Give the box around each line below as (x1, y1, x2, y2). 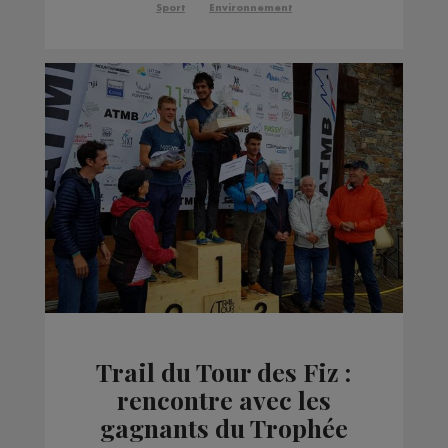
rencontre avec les (116, 383, 331, 417)
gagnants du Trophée (99, 411, 348, 445)
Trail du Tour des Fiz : (96, 355, 352, 389)
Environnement (208, 3, 292, 14)
